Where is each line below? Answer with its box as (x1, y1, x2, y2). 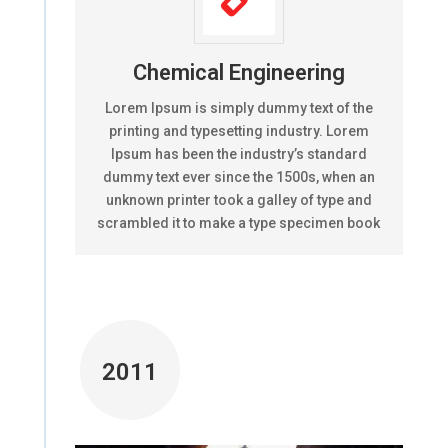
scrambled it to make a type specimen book (97, 214, 381, 231)
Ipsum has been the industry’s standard (110, 145, 367, 162)
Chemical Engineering (132, 59, 345, 85)
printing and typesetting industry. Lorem (108, 122, 369, 139)
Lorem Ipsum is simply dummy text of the (104, 99, 373, 116)
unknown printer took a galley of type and (105, 191, 372, 208)
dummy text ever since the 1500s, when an (102, 168, 375, 185)
